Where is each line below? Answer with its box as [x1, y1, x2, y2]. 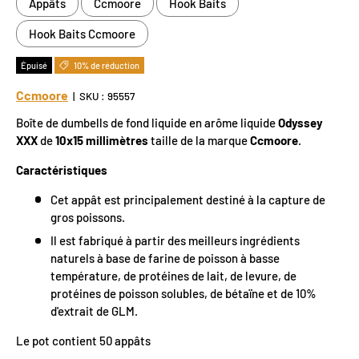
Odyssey [278, 115, 323, 130]
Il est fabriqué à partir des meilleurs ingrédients [50, 233, 300, 248]
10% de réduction [73, 59, 139, 71]
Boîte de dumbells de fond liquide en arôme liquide [16, 115, 278, 130]
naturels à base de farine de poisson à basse [50, 251, 280, 266]
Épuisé [21, 59, 47, 71]
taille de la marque [148, 132, 250, 147]
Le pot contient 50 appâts [16, 333, 151, 349]
